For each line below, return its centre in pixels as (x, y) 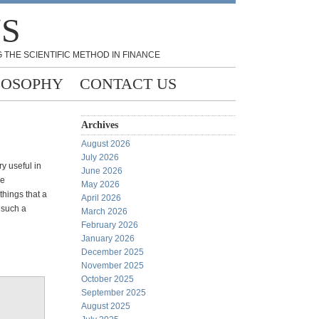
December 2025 (113, 252)
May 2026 (100, 184)
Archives (100, 125)
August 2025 (106, 306)
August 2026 (106, 144)
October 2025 (108, 279)
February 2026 (110, 225)
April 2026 (101, 198)
